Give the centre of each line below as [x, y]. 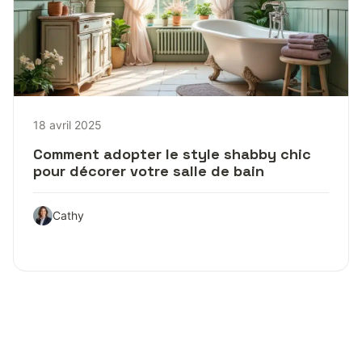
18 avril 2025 [67, 124]
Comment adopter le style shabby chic [172, 154]
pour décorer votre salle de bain [149, 170]
